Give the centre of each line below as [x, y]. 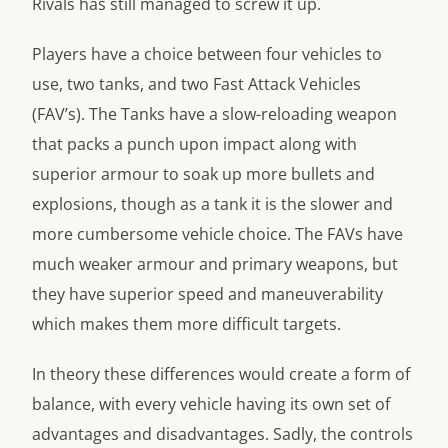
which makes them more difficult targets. [186, 324]
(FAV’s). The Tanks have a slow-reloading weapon [214, 114]
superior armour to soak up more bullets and [203, 174]
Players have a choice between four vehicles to [207, 54]
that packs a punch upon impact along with [194, 144]
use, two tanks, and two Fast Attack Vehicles [196, 84]
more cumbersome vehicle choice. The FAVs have [217, 234]
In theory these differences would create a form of [221, 374]
